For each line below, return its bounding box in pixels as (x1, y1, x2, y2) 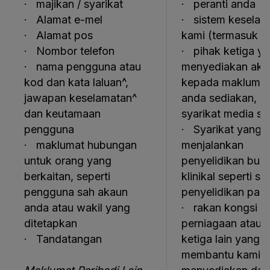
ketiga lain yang (181, 233, 260, 245)
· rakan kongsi (181, 201, 257, 214)
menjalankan (181, 139, 243, 151)
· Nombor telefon (24, 45, 115, 57)
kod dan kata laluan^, (24, 76, 128, 89)
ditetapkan (24, 217, 77, 230)
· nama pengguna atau (24, 60, 141, 73)
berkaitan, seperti (24, 170, 110, 183)
